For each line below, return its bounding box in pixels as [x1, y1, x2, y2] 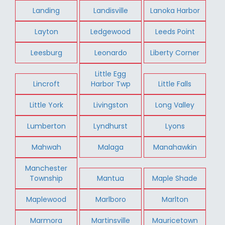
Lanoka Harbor [150, 5, 200, 16]
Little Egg [95, 68, 127, 79]
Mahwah [31, 142, 61, 152]
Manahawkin [153, 142, 197, 152]
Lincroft [33, 78, 60, 89]
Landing [33, 5, 60, 16]
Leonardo [94, 47, 127, 58]
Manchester [25, 163, 68, 173]
